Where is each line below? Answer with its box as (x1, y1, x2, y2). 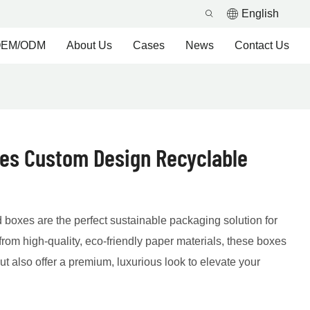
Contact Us (235, 39, 289, 51)
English (241, 8, 279, 19)
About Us (66, 39, 112, 51)
